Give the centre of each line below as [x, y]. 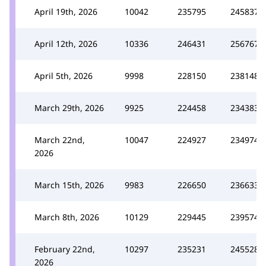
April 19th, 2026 [66, 11]
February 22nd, [65, 249]
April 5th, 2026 [64, 75]
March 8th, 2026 [67, 217]
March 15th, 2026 [69, 185]
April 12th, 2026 [66, 43]
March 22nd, [60, 140]
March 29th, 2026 [69, 107]
